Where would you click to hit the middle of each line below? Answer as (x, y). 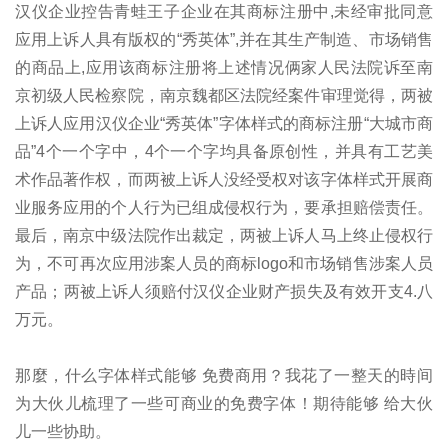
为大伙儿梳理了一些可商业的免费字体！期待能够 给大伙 (224, 403)
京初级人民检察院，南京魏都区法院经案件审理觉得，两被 (224, 95)
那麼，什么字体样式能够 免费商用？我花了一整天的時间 (224, 375)
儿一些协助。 (63, 431)
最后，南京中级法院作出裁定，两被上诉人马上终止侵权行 (224, 235)
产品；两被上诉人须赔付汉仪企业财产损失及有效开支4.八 (224, 291)
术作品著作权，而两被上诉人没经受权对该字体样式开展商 (224, 179)
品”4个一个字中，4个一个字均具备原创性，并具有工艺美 (224, 151)
